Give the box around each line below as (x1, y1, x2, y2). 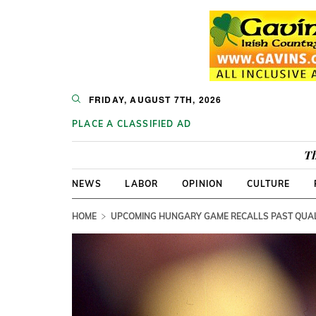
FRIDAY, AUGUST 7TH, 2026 (88, 93, 222, 106)
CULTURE (246, 178, 291, 189)
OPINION (181, 178, 224, 189)
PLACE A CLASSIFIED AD (72, 119, 192, 129)
